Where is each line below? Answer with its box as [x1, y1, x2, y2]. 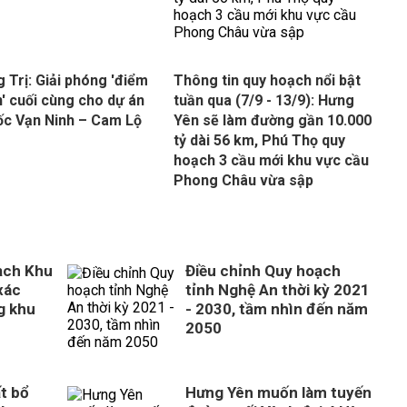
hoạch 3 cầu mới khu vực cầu [173, 152, 369, 169]
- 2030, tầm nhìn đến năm [185, 300, 368, 318]
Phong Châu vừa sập [173, 172, 313, 189]
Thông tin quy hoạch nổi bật [173, 72, 361, 89]
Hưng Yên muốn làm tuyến [185, 383, 372, 402]
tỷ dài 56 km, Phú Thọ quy [173, 132, 345, 149]
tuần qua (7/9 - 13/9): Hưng [173, 92, 354, 109]
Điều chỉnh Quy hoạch [185, 262, 341, 280]
